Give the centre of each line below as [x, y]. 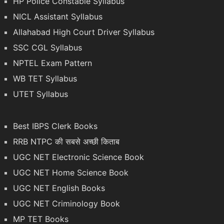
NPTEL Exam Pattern [52, 63]
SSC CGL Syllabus [47, 48]
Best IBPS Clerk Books [55, 126]
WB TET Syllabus [45, 79]
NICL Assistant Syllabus [57, 17]
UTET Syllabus [40, 94]
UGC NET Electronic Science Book [78, 157]
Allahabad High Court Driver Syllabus [83, 32]
